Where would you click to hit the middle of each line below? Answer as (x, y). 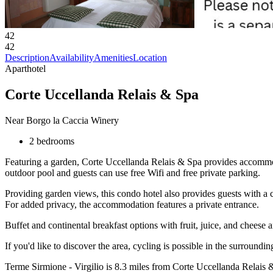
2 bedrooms (52, 141)
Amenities (113, 58)
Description (27, 58)
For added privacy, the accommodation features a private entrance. (132, 204)
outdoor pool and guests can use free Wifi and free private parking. (133, 172)
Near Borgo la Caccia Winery (62, 120)
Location (150, 58)
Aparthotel (25, 69)
